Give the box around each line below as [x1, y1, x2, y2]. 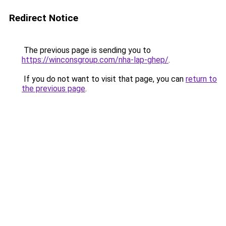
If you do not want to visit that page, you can [22, 74, 186, 84]
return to [186, 74, 217, 84]
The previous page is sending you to [22, 45, 151, 55]
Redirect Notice [9, 12, 78, 24]
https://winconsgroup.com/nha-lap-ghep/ [22, 55, 168, 65]
